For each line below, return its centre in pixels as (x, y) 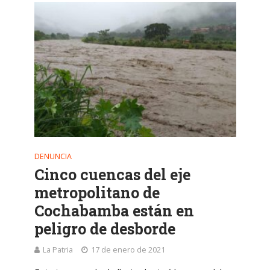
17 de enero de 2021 (128, 250)
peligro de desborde (105, 228)
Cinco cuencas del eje (112, 174)
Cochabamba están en (114, 210)
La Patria (58, 250)
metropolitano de (97, 192)
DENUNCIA (53, 156)
